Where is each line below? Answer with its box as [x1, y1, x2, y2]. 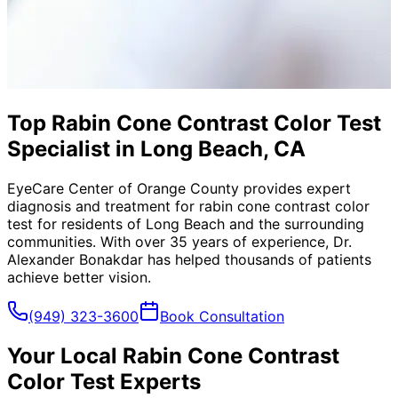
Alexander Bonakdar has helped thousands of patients [7, 250, 371, 268]
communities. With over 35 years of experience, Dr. [7, 232, 352, 251]
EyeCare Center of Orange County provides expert [7, 179, 351, 197]
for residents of [33, 214, 146, 233]
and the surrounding [225, 214, 364, 233]
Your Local [7, 342, 123, 369]
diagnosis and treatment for [7, 196, 199, 215]
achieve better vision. [7, 267, 151, 286]
